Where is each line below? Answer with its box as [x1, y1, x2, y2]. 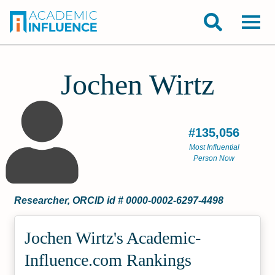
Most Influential [188, 143, 239, 152]
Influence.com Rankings [25, 250, 192, 269]
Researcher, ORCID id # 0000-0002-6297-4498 [14, 195, 224, 206]
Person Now [193, 154, 235, 163]
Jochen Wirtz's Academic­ [25, 228, 201, 247]
